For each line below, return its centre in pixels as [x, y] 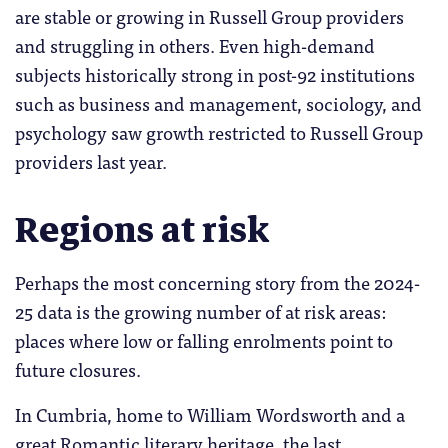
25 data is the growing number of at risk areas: [200, 310]
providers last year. [91, 161]
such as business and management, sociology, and [218, 103]
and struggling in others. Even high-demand [195, 45]
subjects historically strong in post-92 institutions [215, 74]
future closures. [78, 368]
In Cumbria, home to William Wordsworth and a [210, 413]
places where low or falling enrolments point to [204, 339]
